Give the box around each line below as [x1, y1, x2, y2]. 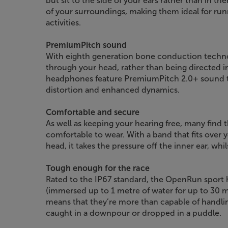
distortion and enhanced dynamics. [46, 84, 180, 95]
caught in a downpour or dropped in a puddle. [46, 208, 221, 218]
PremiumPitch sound [46, 40, 127, 50]
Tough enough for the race [46, 163, 150, 173]
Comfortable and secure [46, 107, 139, 117]
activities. [46, 17, 81, 27]
